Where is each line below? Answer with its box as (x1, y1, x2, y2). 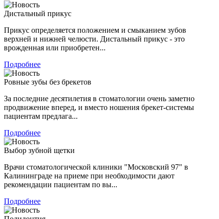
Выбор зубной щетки (4, 146, 75, 154)
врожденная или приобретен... (4, 43, 106, 52)
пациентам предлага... (4, 111, 78, 120)
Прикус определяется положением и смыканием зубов (4, 25, 186, 34)
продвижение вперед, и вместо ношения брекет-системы (4, 103, 194, 111)
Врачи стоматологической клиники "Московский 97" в (4, 162, 188, 171)
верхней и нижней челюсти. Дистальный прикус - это (4, 34, 185, 43)
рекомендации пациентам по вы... (4, 180, 117, 189)
